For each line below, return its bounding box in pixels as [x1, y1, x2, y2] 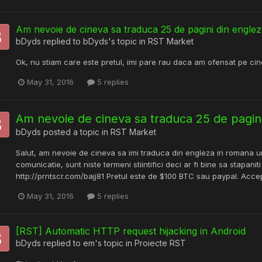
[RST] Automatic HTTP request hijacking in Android [16, 225, 246, 237]
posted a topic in [41, 126, 111, 137]
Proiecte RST [135, 238, 186, 249]
